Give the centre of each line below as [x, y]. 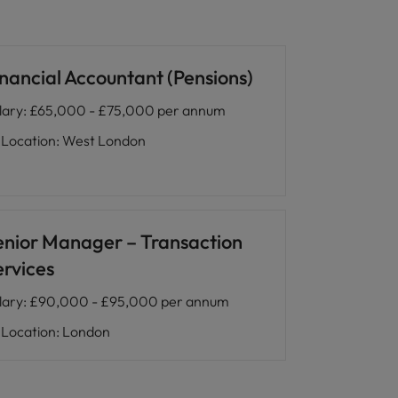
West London [103, 140]
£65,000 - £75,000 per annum [127, 110]
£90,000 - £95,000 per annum [129, 301]
